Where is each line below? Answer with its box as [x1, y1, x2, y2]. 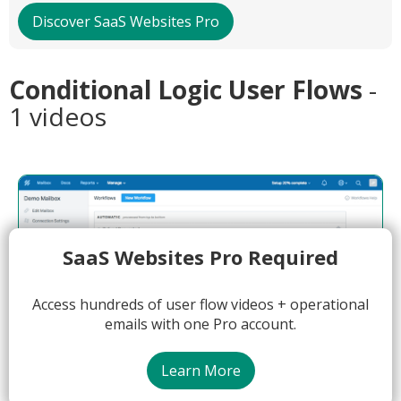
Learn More [160, 361, 241, 380]
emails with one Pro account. [105, 314, 296, 334]
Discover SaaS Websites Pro [32, 12, 219, 31]
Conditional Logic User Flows [9, 73, 369, 107]
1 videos [9, 99, 107, 133]
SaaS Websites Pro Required [63, 243, 338, 270]
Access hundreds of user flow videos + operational [32, 294, 369, 314]
